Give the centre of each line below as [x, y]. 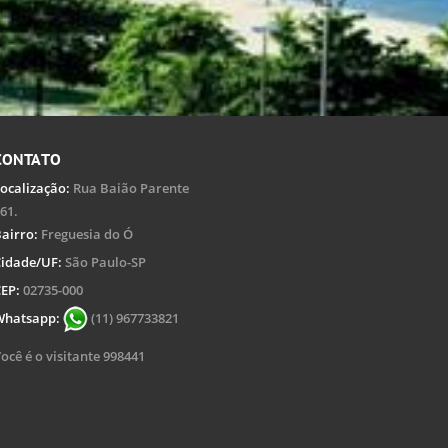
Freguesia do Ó [85, 233]
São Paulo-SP [104, 261]
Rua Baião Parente [129, 187]
